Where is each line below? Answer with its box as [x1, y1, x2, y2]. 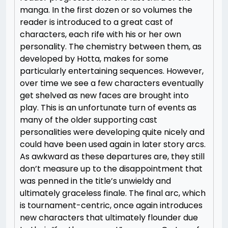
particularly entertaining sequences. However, [20, 65, 204, 77]
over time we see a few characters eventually [20, 77, 204, 89]
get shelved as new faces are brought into [20, 90, 189, 101]
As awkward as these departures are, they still [20, 151, 205, 162]
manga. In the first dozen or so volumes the [20, 4, 192, 16]
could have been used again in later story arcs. [20, 138, 206, 150]
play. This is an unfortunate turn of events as [20, 102, 196, 113]
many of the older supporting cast [20, 114, 157, 126]
